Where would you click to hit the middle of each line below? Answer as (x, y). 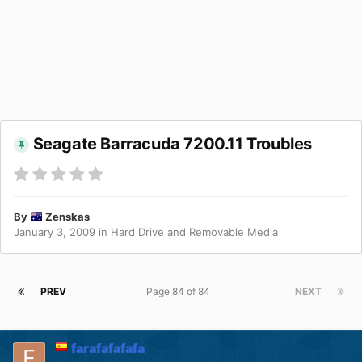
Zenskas (67, 217)
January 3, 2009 (55, 232)
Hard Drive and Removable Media (194, 232)
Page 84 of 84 (181, 292)
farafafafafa (108, 349)
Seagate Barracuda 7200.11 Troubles (173, 144)
